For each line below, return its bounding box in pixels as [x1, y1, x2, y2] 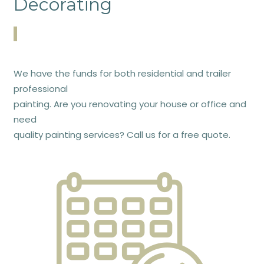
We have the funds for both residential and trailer [13, 67, 231, 80]
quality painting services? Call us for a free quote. [13, 128, 230, 141]
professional [13, 82, 68, 95]
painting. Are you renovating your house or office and [13, 97, 246, 110]
